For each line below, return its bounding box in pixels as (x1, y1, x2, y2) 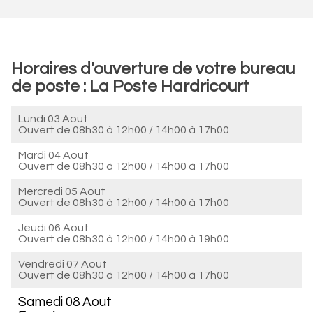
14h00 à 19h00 (155, 233, 229, 245)
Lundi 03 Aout (18, 113, 88, 124)
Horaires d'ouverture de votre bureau (11, 60, 295, 78)
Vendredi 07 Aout (18, 259, 107, 270)
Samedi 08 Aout (18, 295, 112, 309)
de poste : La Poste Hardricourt (11, 78, 249, 95)
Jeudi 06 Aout (18, 222, 89, 233)
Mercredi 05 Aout (18, 186, 105, 197)
